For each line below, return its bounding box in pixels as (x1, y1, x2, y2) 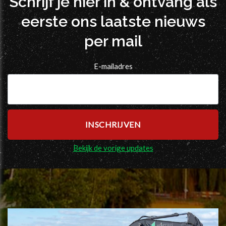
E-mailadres (93, 61, 133, 71)
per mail (84, 32, 142, 50)
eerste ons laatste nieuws (21, 13, 205, 31)
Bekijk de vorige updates (73, 143, 153, 152)
